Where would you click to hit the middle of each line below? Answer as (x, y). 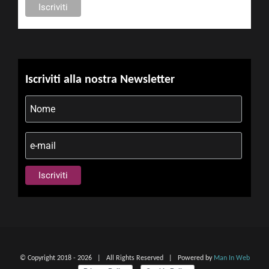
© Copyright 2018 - (48, 258)
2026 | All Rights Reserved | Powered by (145, 258)
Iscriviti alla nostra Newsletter (100, 80)
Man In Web (231, 258)
